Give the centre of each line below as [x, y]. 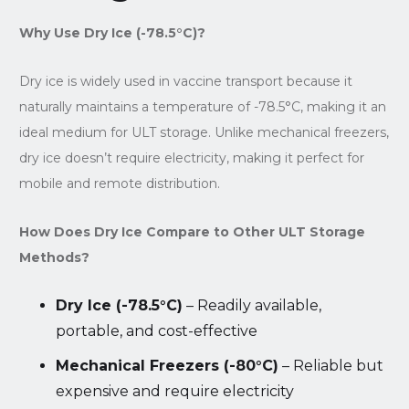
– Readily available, [252, 305]
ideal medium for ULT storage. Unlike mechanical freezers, [204, 132]
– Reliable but [330, 365]
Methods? [54, 257]
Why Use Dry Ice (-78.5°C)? [112, 32]
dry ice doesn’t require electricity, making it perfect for [191, 157]
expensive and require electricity [174, 391]
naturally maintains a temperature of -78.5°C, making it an [202, 106]
